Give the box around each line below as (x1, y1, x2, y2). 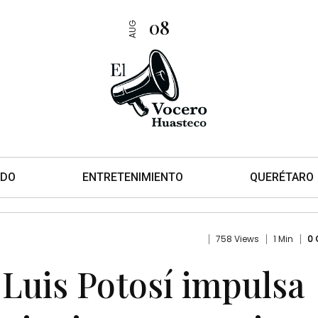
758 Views (215, 232, 259, 245)
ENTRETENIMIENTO (82, 170, 183, 184)
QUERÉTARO (250, 170, 314, 184)
